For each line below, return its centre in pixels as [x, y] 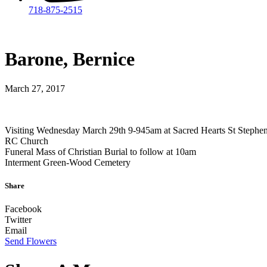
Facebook [23, 209]
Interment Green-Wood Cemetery [68, 162]
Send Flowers [31, 241]
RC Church [27, 141]
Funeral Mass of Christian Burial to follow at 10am [100, 151]
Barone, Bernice [70, 59]
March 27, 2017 [35, 88]
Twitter [18, 220]
